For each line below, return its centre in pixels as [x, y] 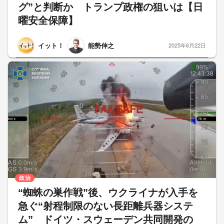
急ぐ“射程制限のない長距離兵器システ [105, 206]
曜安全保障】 [48, 20]
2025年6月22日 [187, 45]
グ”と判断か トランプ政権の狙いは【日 [110, 7]
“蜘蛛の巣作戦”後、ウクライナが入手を [108, 192]
